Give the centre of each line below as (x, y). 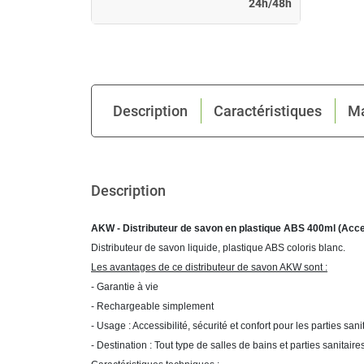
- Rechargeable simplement (152, 306)
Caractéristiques (268, 110)
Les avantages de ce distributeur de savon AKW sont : (209, 267)
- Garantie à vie (125, 286)
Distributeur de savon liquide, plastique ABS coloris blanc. (218, 247)
